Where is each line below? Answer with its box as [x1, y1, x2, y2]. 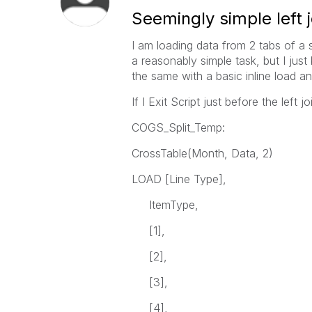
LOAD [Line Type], [131, 172, 226, 186]
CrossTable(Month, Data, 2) [131, 146, 273, 160]
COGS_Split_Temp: [131, 120, 225, 134]
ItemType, [131, 198, 198, 212]
